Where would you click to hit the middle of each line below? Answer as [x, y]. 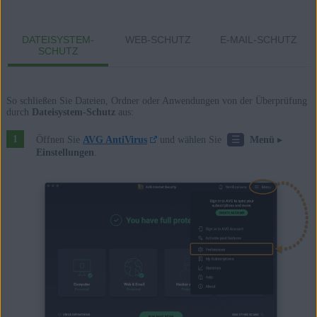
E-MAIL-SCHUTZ [259, 39]
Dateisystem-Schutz [73, 112]
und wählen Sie [191, 140]
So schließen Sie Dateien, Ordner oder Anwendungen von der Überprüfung [156, 100]
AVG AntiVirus [115, 140]
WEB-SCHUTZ [158, 39]
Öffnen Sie [59, 140]
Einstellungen [65, 152]
